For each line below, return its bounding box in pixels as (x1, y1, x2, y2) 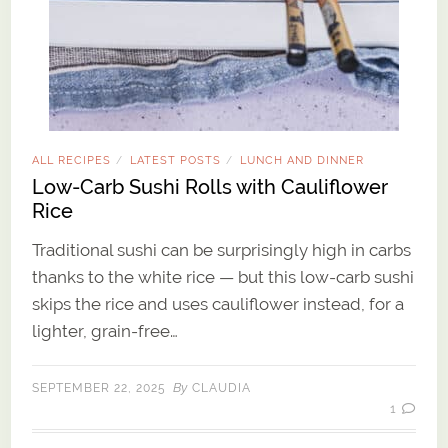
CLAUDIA (192, 381, 252, 396)
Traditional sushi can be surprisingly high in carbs (32, 240, 412, 261)
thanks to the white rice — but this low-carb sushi (32, 267, 415, 288)
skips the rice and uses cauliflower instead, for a (32, 294, 405, 315)
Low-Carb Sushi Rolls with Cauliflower (32, 175, 389, 200)
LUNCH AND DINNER (240, 154, 365, 167)
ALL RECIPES (32, 154, 112, 167)
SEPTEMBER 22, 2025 (32, 381, 167, 396)
